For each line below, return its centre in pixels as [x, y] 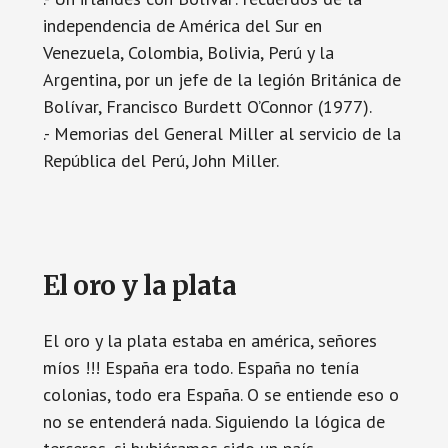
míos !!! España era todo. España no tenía [200, 367]
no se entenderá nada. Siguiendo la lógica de [213, 421]
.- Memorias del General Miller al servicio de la [221, 133]
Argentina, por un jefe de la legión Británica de [221, 79]
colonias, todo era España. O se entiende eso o [220, 394]
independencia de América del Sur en [182, 25]
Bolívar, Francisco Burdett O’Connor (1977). [207, 106]
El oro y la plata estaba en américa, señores [209, 340]
